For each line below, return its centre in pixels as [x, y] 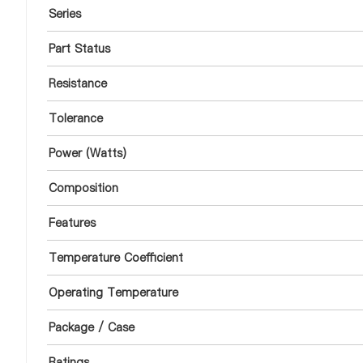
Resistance [78, 83]
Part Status [79, 49]
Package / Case [92, 327]
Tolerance [76, 118]
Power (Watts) [88, 153]
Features [72, 223]
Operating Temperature [113, 293]
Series [65, 14]
